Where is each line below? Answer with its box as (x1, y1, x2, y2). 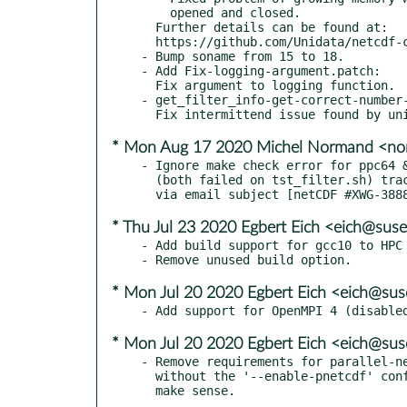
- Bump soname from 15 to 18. (141, 48, 344, 64)
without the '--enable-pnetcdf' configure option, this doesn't (141, 368, 155, 383)
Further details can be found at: (141, 19, 155, 35)
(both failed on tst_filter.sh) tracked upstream (141, 172, 155, 187)
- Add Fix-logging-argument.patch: (141, 63, 381, 78)
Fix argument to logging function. (141, 77, 155, 93)
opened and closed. (141, 5, 170, 20)
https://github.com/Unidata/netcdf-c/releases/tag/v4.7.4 (141, 34, 155, 49)
